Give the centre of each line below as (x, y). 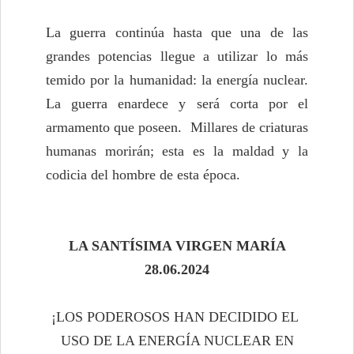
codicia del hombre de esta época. (143, 175)
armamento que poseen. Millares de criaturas (177, 128)
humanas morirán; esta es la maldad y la (177, 151)
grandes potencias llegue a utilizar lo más (177, 56)
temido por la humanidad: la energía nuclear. (177, 80)
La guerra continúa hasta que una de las (177, 33)
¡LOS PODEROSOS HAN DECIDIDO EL (177, 317)
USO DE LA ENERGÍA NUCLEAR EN (177, 341)
